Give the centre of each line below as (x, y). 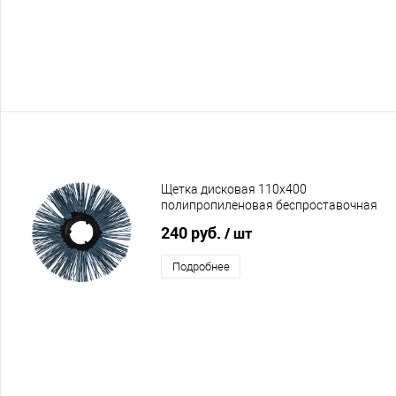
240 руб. (193, 232)
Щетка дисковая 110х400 (234, 189)
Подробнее (201, 266)
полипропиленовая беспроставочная (269, 205)
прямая (183, 221)
